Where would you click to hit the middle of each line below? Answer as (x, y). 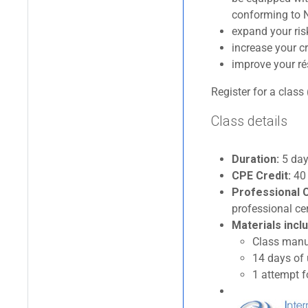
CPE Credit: (261, 175)
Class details (249, 121)
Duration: (255, 159)
